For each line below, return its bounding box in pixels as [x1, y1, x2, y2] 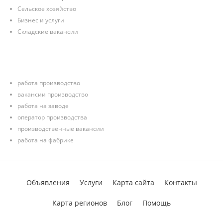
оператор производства [17, 113, 87, 121]
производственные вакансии [17, 124, 104, 133]
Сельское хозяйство [17, 4, 76, 13]
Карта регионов [52, 198, 107, 208]
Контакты [164, 178, 197, 187]
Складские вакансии [17, 27, 78, 36]
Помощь [142, 198, 171, 208]
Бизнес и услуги [17, 16, 64, 24]
